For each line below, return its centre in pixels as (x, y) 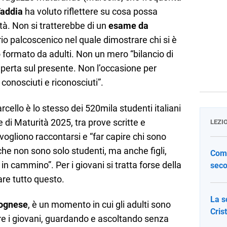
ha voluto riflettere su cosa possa (90, 12)
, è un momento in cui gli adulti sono (99, 205)
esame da (128, 26)
